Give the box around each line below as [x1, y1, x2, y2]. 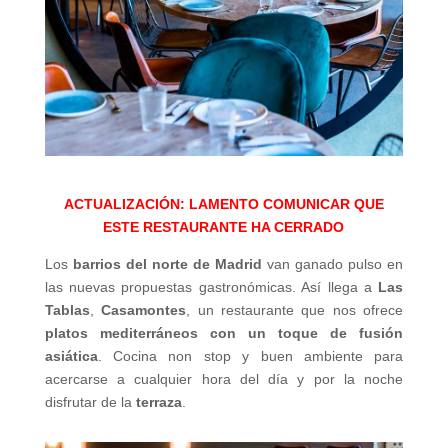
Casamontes [101, 301, 187, 318]
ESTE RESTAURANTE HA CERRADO [103, 218, 345, 235]
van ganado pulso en [262, 255, 404, 272]
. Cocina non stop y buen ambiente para [97, 347, 404, 364]
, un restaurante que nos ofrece [186, 301, 404, 318]
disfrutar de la [44, 393, 136, 410]
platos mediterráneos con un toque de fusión [44, 324, 404, 341]
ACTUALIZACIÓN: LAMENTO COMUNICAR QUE [63, 195, 384, 212]
